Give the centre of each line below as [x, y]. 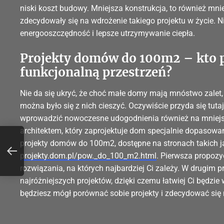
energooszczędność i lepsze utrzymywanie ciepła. [107, 33]
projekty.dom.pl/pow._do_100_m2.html [88, 156]
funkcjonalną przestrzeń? [96, 72]
